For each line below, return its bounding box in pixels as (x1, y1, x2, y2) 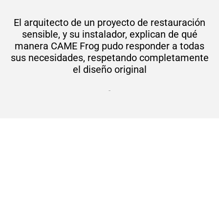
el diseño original (72, 64, 147, 75)
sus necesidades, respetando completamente (10, 52, 209, 64)
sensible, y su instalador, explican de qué (22, 28, 197, 40)
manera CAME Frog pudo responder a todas (15, 40, 204, 52)
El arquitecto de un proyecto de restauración (14, 17, 205, 28)
